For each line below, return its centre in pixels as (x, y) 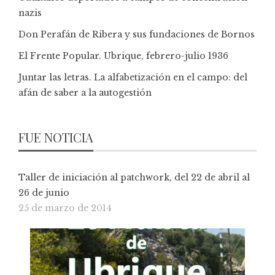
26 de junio (44, 192)
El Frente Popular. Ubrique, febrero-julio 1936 (123, 56)
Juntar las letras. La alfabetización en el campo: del (133, 77)
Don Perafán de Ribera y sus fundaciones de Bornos (137, 34)
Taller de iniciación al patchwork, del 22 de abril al (134, 177)
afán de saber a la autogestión (85, 92)
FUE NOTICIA (56, 137)
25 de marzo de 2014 (65, 208)
